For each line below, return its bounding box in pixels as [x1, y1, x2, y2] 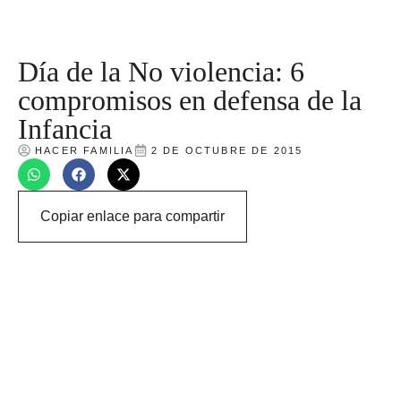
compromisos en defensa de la [18, 83, 362, 116]
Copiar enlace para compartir [40, 208, 225, 224]
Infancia [18, 112, 112, 145]
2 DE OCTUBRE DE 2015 [150, 144, 303, 156]
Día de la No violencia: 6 [18, 55, 304, 88]
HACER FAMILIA [35, 144, 134, 156]
